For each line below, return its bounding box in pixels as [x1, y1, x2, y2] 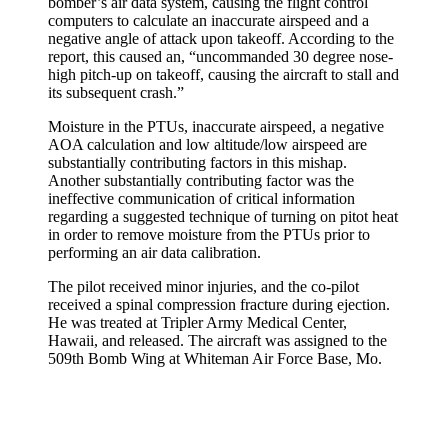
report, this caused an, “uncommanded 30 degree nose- [48, 48, 393, 66]
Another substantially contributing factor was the [48, 172, 354, 190]
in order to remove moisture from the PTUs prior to [48, 226, 370, 244]
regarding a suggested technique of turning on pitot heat [48, 208, 398, 226]
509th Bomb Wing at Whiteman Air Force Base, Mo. [48, 350, 382, 368]
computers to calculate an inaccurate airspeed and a [48, 12, 369, 30]
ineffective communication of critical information [48, 190, 355, 208]
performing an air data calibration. [48, 244, 261, 262]
